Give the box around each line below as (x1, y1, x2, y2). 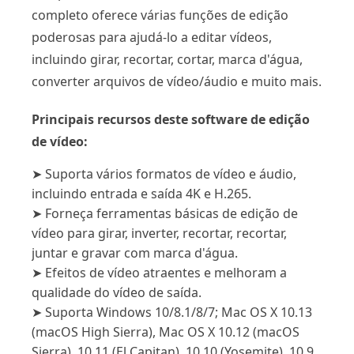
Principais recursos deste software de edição (32, 110, 310, 128)
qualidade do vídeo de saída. (32, 283, 201, 301)
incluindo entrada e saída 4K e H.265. (32, 184, 251, 202)
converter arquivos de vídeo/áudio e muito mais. (32, 72, 322, 90)
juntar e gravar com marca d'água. (32, 243, 238, 262)
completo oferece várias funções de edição (32, 6, 288, 24)
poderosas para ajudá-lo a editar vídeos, (32, 28, 272, 46)
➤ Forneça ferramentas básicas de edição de (32, 204, 298, 222)
